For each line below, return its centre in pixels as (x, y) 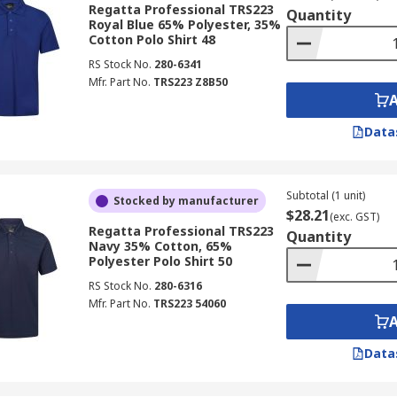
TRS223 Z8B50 (190, 82)
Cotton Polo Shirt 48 (152, 39)
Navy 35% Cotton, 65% (160, 246)
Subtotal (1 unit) (325, 195)
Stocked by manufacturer (186, 201)
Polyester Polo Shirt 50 (160, 261)
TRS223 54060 (189, 304)
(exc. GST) (354, 217)
